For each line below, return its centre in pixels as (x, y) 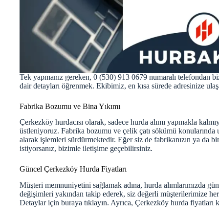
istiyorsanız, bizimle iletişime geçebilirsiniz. (86, 149)
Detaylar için (40, 203)
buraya (72, 203)
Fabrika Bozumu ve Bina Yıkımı (70, 106)
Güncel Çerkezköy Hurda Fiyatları (73, 169)
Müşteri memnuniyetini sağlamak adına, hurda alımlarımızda (113, 185)
